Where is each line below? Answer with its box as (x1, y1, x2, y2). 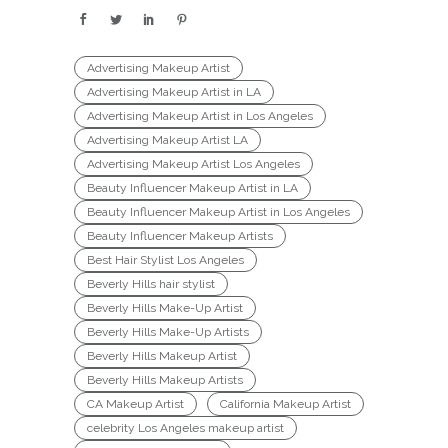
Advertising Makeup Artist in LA (87, 84, 261, 99)
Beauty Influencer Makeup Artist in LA (87, 180, 298, 195)
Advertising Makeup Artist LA (87, 132, 248, 147)
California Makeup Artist (220, 396, 351, 411)
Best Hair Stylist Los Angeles (87, 252, 244, 267)
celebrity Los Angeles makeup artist (87, 420, 284, 435)
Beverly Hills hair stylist (87, 276, 215, 291)
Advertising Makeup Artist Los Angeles (87, 156, 300, 171)
